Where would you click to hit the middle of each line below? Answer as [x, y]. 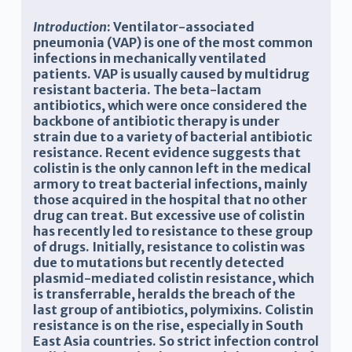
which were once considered [196, 106]
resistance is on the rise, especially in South [168, 326]
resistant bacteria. [92, 90]
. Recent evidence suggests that [200, 153]
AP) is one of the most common [216, 43]
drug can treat [78, 216]
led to [129, 231]
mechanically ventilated [189, 59]
